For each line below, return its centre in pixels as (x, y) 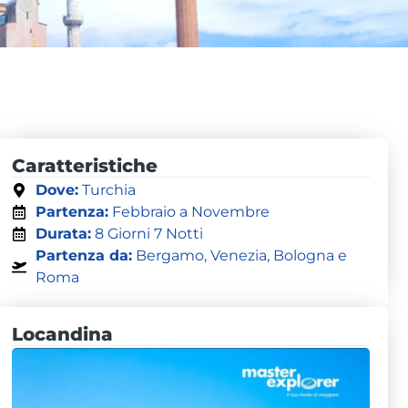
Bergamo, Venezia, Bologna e (239, 256)
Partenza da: (83, 256)
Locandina (62, 335)
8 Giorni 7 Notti (147, 234)
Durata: (63, 234)
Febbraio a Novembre (189, 212)
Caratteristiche (84, 166)
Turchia (107, 190)
